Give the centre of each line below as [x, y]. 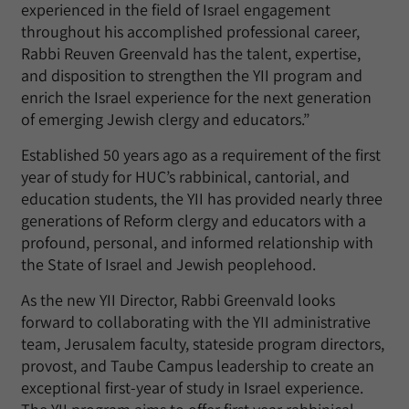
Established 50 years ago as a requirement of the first [201, 155]
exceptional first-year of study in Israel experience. [192, 388]
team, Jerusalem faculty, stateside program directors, [203, 344]
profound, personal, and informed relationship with [197, 242]
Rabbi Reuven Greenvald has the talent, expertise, [191, 53]
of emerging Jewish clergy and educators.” [165, 119]
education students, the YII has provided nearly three [202, 199]
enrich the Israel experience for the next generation [196, 97]
